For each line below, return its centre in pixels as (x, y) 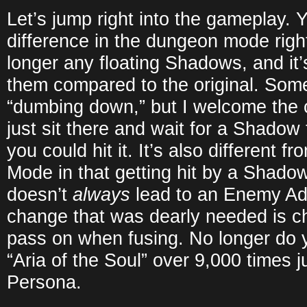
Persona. (44, 282)
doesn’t (40, 194)
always (101, 194)
